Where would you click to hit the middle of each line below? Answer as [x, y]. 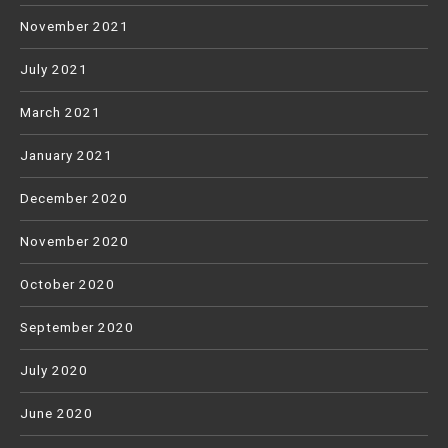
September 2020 [77, 328]
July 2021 [54, 70]
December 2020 [74, 199]
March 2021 [60, 113]
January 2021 [66, 156]
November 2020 [74, 242]
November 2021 [74, 27]
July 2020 [54, 371]
